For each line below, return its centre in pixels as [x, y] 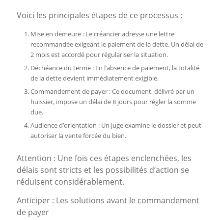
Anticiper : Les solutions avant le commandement [108, 200]
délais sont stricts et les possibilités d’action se [103, 170]
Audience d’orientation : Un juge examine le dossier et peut [116, 125]
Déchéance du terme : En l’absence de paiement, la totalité [115, 68]
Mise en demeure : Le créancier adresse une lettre [102, 34]
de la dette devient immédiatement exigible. [94, 78]
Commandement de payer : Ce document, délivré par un [112, 92]
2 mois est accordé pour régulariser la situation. [99, 55]
